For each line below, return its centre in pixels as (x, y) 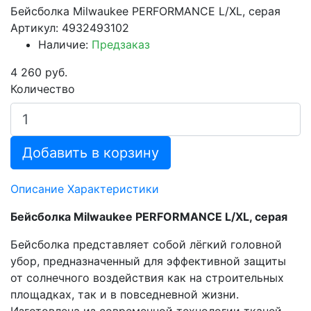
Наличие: (65, 44)
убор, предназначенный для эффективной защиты (148, 261)
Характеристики (113, 188)
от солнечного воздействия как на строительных (147, 277)
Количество (43, 89)
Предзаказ (121, 44)
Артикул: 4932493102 (70, 27)
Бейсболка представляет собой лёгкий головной (146, 244)
